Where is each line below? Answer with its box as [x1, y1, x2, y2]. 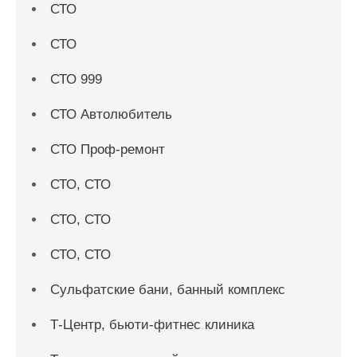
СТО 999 [50, 72, 102, 88]
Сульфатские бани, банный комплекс [50, 282, 285, 298]
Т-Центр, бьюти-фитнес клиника [50, 317, 254, 333]
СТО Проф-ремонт [50, 142, 165, 158]
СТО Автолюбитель [50, 107, 172, 123]
